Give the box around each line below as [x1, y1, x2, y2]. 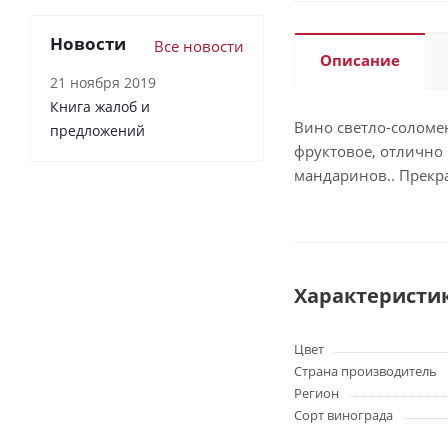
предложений [50, 121, 145, 141]
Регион [294, 384, 339, 403]
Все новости [154, 36, 244, 57]
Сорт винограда [294, 406, 393, 425]
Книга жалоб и [50, 97, 150, 117]
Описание [320, 50, 400, 71]
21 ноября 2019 [50, 73, 156, 93]
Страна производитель [294, 362, 437, 381]
